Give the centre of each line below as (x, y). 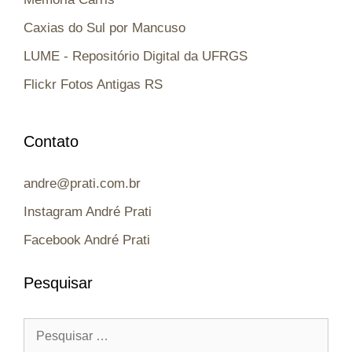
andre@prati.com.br (82, 184)
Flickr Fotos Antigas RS (93, 85)
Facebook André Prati (87, 240)
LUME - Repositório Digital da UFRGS (136, 57)
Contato (51, 142)
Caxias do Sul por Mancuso (104, 28)
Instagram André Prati (88, 212)
